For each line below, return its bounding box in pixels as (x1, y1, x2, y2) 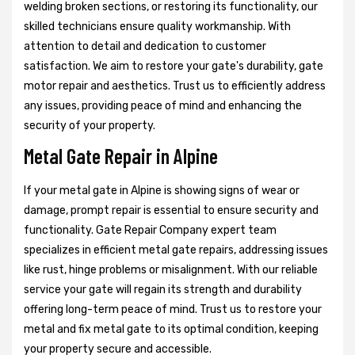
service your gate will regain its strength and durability (24, 283, 302, 297)
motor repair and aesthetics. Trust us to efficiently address (24, 79, 326, 94)
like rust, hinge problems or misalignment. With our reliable (24, 263, 318, 277)
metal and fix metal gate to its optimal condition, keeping (24, 323, 319, 337)
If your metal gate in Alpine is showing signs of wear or (24, 184, 300, 198)
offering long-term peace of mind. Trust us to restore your (24, 303, 322, 317)
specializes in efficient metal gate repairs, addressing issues (24, 243, 328, 258)
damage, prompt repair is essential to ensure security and (24, 204, 319, 218)
